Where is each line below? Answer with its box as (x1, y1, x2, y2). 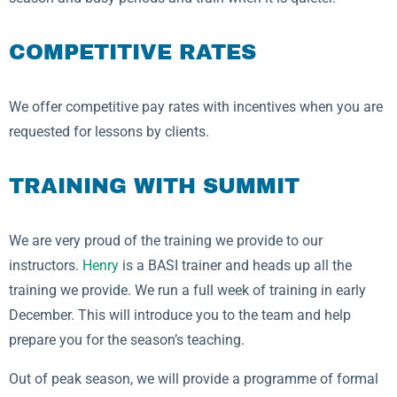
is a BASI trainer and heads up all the (119, 256, 352, 274)
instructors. (9, 256, 82, 274)
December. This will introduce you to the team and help (9, 306, 351, 323)
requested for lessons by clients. (9, 122, 209, 140)
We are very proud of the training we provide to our (9, 231, 323, 249)
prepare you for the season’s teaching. (9, 331, 245, 348)
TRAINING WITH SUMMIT (9, 174, 300, 198)
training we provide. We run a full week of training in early (9, 281, 366, 299)
